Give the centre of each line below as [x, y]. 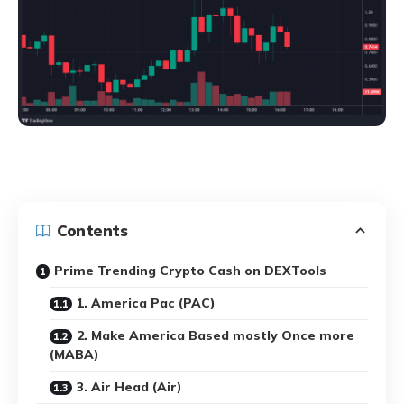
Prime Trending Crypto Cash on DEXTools [190, 270]
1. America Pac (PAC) [146, 303]
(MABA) [74, 354]
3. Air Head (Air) [129, 386]
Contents [92, 231]
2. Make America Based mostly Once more [216, 335]
